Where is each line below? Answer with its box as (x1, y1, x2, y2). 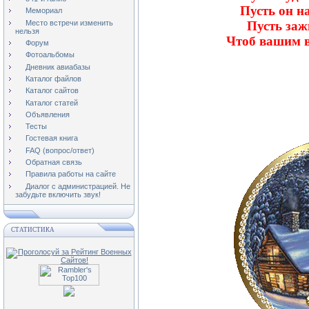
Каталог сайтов (26, 86, 79, 95)
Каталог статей (26, 98, 78, 107)
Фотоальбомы (26, 50, 74, 59)
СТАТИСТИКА (11, 226, 54, 233)
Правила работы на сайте (26, 170, 116, 179)
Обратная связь (26, 158, 82, 167)
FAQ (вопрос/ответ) (26, 146, 94, 154)
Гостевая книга (26, 134, 78, 143)
